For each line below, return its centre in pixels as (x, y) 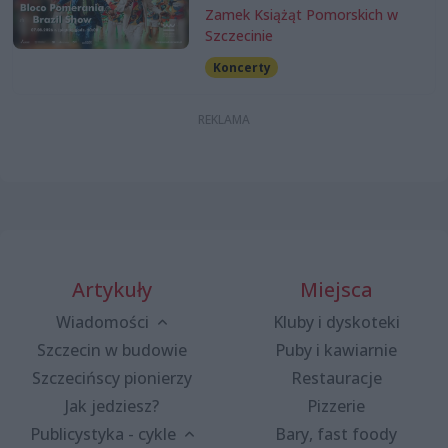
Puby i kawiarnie (336, 349)
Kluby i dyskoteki (336, 321)
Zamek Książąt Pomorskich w (301, 14)
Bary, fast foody (336, 433)
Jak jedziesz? (112, 405)
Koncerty (241, 67)
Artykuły (112, 289)
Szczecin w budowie (112, 349)
